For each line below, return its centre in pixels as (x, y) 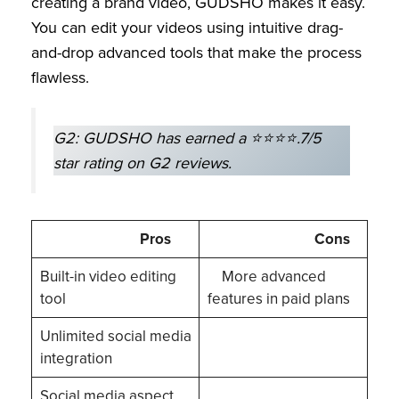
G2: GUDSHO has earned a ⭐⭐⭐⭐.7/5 (187, 138)
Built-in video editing (108, 277)
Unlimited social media (115, 337)
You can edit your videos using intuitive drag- (187, 27)
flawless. (60, 77)
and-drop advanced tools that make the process (196, 52)
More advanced (266, 277)
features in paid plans (280, 299)
